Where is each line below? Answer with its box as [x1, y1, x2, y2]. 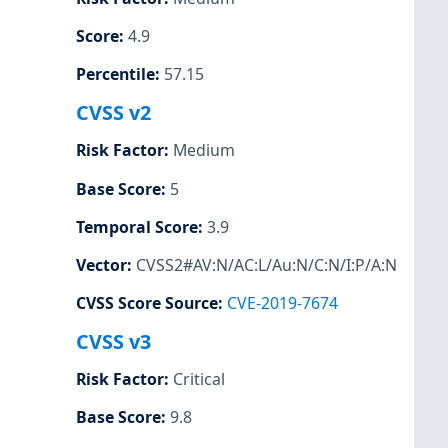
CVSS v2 [76, 99, 151, 127]
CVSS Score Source [76, 291, 218, 314]
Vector [76, 253, 127, 276]
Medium [173, 139, 235, 162]
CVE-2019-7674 [227, 291, 338, 314]
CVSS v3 [76, 328, 151, 355]
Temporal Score [76, 215, 198, 238]
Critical [173, 368, 225, 391]
